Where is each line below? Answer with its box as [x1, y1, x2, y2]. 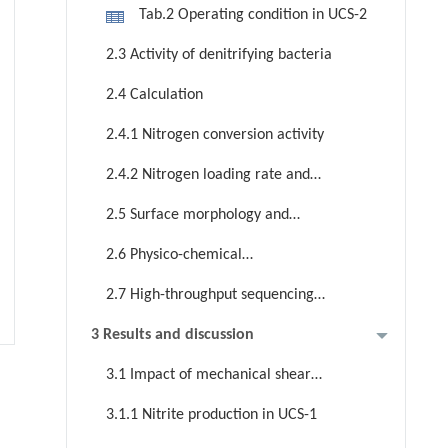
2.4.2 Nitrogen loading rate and [105, 167, 310, 184]
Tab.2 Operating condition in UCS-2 [138, 7, 367, 24]
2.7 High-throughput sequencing [105, 287, 314, 304]
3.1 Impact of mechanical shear [105, 367, 311, 384]
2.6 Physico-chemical [105, 247, 242, 264]
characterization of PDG [90, 275, 246, 292]
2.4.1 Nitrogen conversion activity [105, 127, 324, 144]
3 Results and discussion [90, 327, 254, 344]
